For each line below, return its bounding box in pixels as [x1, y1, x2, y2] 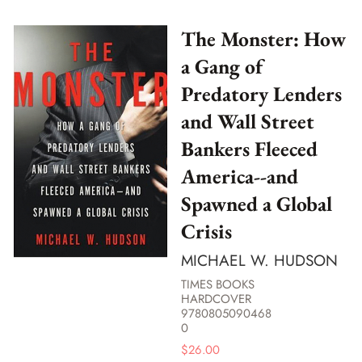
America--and [181, 162, 298, 190]
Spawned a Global [181, 189, 332, 217]
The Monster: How [181, 24, 346, 53]
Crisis [181, 217, 232, 245]
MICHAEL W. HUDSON [181, 250, 338, 272]
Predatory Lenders [181, 79, 342, 107]
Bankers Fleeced [181, 134, 318, 162]
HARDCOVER [181, 289, 251, 308]
